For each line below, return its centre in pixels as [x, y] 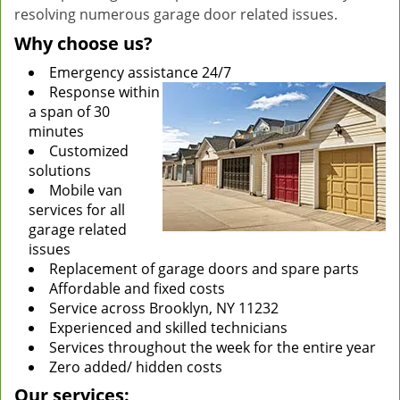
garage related [78, 229]
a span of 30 [69, 112]
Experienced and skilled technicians [168, 328]
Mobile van [86, 190]
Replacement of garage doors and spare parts [204, 269]
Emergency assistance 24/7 [140, 72]
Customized [89, 151]
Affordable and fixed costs [137, 288]
